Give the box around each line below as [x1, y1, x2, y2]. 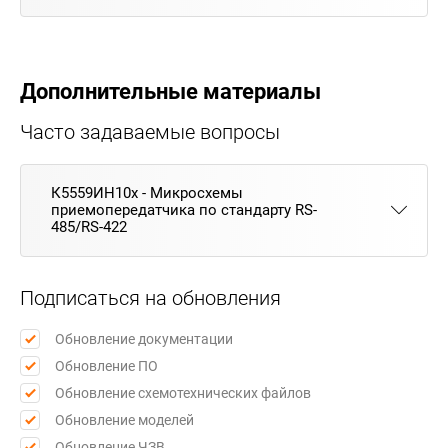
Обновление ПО [55, 357, 158, 374]
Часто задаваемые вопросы [20, 119, 280, 144]
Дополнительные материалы [20, 78, 321, 104]
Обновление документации [55, 330, 233, 347]
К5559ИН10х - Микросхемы [51, 183, 243, 202]
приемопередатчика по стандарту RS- [51, 200, 317, 219]
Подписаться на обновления [20, 285, 281, 310]
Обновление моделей [55, 411, 194, 428]
